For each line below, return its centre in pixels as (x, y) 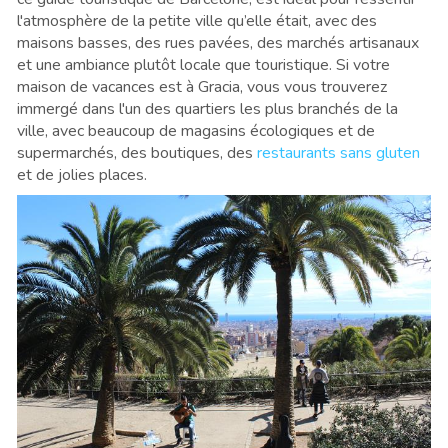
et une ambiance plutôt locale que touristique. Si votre (203, 65)
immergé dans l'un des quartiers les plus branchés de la (207, 109)
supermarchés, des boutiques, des (137, 153)
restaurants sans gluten (338, 153)
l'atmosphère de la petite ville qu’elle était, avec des (197, 21)
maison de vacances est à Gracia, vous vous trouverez (202, 87)
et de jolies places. (82, 175)
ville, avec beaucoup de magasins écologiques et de (196, 131)
